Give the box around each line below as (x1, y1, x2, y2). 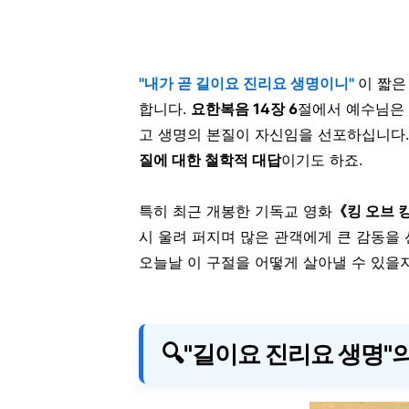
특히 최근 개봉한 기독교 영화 (139, 202, 332, 220)
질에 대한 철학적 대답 (139, 151, 281, 169)
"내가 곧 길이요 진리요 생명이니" (139, 74, 358, 92)
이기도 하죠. (281, 151, 362, 169)
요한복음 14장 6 (191, 100, 298, 118)
